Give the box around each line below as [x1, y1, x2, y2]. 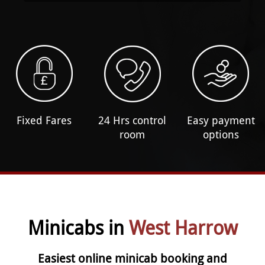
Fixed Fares [17, 112, 72, 127]
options [202, 127, 239, 141]
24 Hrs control [98, 112, 167, 127]
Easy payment [186, 112, 255, 127]
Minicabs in [27, 215, 129, 240]
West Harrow [128, 215, 238, 240]
